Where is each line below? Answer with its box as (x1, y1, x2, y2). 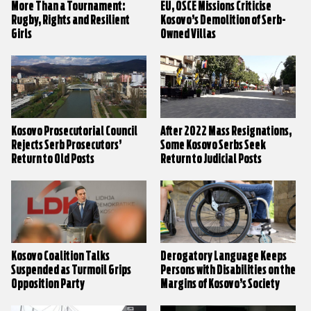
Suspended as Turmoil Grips (11, 264, 131, 277)
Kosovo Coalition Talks (11, 250, 110, 263)
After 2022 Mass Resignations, (160, 125, 292, 138)
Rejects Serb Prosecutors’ (11, 139, 121, 152)
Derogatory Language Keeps (160, 250, 287, 263)
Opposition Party (11, 278, 85, 291)
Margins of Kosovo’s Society (160, 278, 280, 291)
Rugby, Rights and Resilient (11, 14, 130, 27)
